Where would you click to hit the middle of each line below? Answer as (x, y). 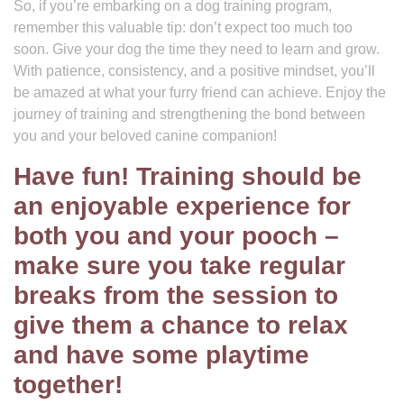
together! (68, 385)
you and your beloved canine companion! (145, 136)
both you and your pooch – (176, 236)
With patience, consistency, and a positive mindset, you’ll (194, 71)
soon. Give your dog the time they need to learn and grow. (197, 49)
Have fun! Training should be (188, 176)
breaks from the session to (176, 295)
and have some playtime (161, 355)
